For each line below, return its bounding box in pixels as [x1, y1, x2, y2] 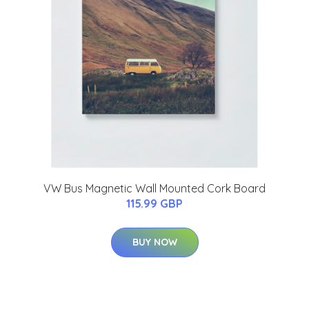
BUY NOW [132, 235, 177, 248]
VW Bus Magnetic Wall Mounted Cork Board [43, 181, 266, 195]
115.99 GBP [126, 196, 183, 210]
